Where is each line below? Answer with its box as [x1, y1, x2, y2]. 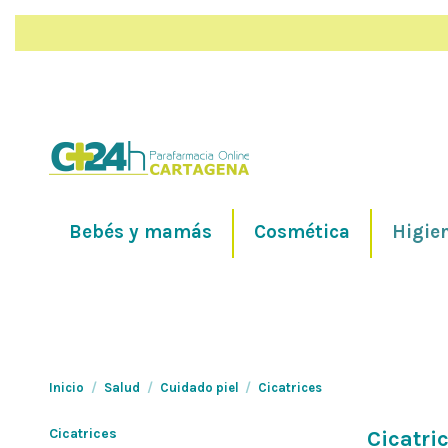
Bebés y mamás [69, 221, 212, 244]
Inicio [49, 379, 84, 395]
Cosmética [254, 221, 350, 244]
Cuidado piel [159, 379, 239, 395]
